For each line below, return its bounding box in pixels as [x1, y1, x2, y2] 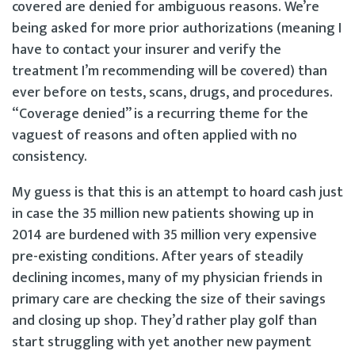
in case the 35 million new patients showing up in [12, 201, 314, 226]
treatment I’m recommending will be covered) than [12, 59, 327, 83]
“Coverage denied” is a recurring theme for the [12, 101, 308, 126]
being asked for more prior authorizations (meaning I [12, 16, 342, 40]
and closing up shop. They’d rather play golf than [12, 308, 317, 333]
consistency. [12, 144, 87, 169]
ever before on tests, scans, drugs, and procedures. [12, 80, 333, 105]
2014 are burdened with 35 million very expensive [12, 223, 317, 247]
